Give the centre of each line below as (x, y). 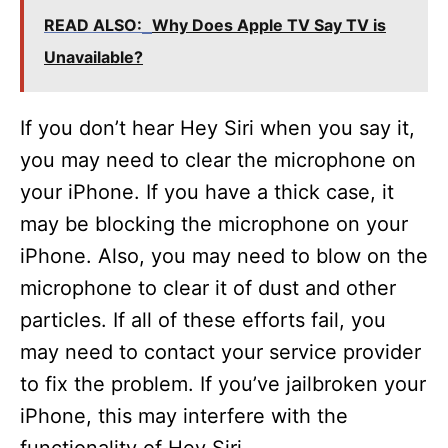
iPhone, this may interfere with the (184, 416)
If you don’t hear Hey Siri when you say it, (217, 128)
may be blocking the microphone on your (214, 224)
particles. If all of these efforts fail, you (203, 320)
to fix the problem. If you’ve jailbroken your (223, 384)
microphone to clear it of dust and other (208, 288)
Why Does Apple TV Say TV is (269, 25)
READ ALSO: (93, 25)
